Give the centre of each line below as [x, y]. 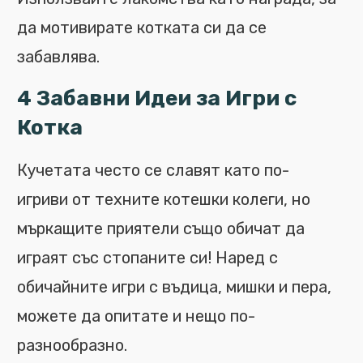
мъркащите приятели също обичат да [161, 228]
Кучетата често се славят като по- [153, 170]
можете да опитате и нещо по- [136, 316]
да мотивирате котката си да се [142, 28]
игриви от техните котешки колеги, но [164, 199]
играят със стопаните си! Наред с [147, 258]
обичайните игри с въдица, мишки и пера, [174, 287]
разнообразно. [72, 345]
